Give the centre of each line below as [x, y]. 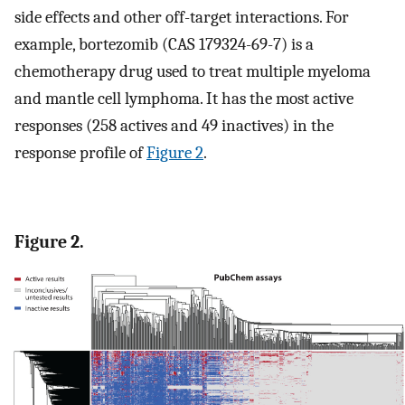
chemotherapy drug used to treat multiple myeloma [193, 72]
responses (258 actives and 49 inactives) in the [174, 126]
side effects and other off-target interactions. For [182, 18]
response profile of [80, 153]
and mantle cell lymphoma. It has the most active [184, 99]
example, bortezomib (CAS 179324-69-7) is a [164, 45]
